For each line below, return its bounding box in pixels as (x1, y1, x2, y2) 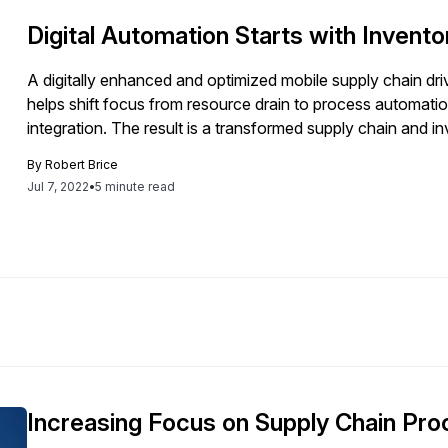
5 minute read (95, 178, 176, 194)
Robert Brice (45, 156, 119, 172)
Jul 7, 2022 (27, 178, 90, 194)
